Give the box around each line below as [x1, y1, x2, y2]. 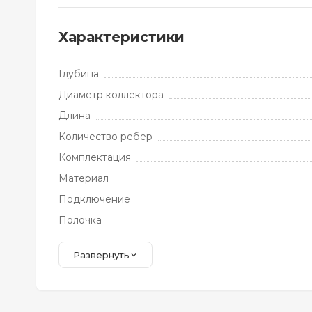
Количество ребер [58, 130, 153, 143]
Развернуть [73, 249, 130, 260]
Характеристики [58, 29, 185, 45]
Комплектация [58, 151, 131, 164]
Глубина [58, 68, 99, 80]
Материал [58, 172, 109, 185]
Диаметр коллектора [58, 88, 164, 101]
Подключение [58, 193, 130, 205]
